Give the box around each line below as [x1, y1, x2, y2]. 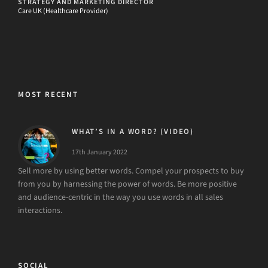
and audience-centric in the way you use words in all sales [18, 191, 223, 203]
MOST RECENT [18, 89, 78, 99]
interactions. [18, 205, 62, 216]
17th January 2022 [72, 147, 127, 157]
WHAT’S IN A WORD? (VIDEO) [72, 126, 194, 136]
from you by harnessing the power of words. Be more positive [18, 178, 237, 190]
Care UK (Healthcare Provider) [18, 6, 108, 16]
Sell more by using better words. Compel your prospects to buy [18, 165, 244, 176]
